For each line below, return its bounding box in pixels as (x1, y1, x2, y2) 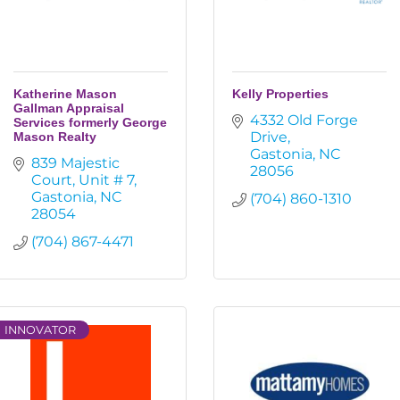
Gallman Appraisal (13, 101, 124, 115)
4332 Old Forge (250, 112, 358, 129)
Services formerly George (13, 115, 167, 129)
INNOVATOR (4, 323, 76, 337)
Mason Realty (13, 129, 96, 144)
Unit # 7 (79, 171, 134, 188)
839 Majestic (31, 154, 120, 171)
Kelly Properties (232, 87, 329, 101)
